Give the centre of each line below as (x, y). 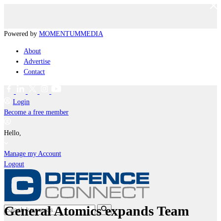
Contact (34, 72)
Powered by (21, 34)
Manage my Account (33, 154)
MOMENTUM (60, 34)
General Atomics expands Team (96, 211)
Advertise (37, 61)
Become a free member (36, 112)
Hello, (14, 133)
